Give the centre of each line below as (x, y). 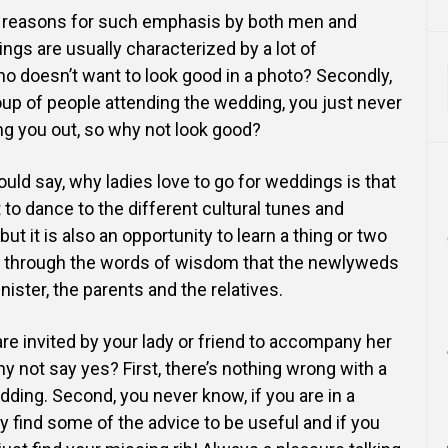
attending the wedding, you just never (253, 102)
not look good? (203, 129)
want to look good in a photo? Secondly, (237, 75)
